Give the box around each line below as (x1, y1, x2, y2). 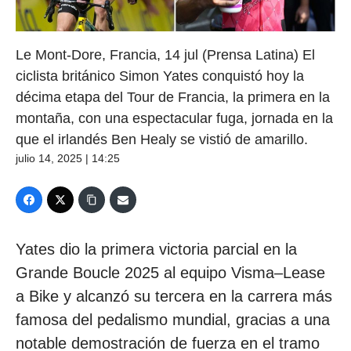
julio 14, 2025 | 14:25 (16, 152, 120, 165)
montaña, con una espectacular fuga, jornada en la (16, 110, 333, 127)
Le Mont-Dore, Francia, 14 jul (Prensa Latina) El (16, 47, 315, 63)
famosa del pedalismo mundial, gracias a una (16, 311, 330, 329)
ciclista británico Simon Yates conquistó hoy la (16, 68, 304, 85)
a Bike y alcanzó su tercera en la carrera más (16, 288, 332, 306)
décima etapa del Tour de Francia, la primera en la (16, 89, 330, 106)
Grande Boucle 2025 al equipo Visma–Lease (16, 264, 325, 282)
